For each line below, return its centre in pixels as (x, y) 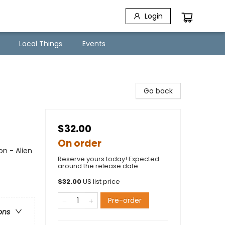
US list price (101, 182)
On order (80, 143)
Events (94, 44)
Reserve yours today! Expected (108, 159)
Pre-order (125, 200)
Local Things (41, 44)
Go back (158, 91)
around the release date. (99, 166)
